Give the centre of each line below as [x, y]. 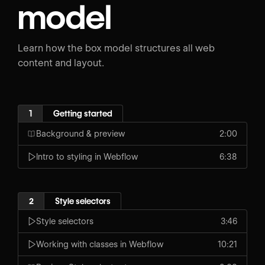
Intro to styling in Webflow [87, 156]
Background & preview [80, 133]
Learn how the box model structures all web [116, 49]
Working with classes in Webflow [100, 244]
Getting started [83, 113]
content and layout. [61, 63]
